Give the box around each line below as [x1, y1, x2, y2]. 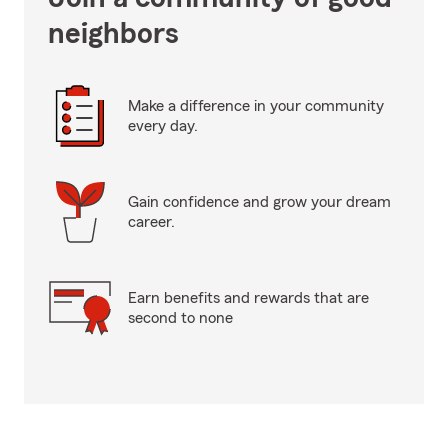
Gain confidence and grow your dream [128, 194, 391, 210]
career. [128, 214, 175, 230]
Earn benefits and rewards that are [128, 290, 369, 306]
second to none [128, 310, 233, 326]
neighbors [48, 19, 179, 49]
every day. [128, 118, 198, 134]
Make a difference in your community [128, 98, 384, 114]
